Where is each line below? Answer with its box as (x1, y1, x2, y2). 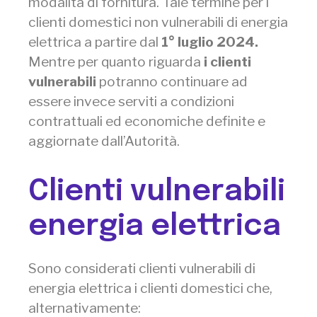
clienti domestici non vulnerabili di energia (28, 13, 288, 30)
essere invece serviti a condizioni (28, 92, 234, 110)
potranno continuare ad (99, 72, 248, 90)
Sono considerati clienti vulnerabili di (28, 260, 255, 277)
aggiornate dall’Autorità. (28, 132, 180, 149)
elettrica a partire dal (28, 33, 161, 50)
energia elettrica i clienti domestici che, (28, 279, 272, 297)
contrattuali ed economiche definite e (28, 112, 265, 129)
